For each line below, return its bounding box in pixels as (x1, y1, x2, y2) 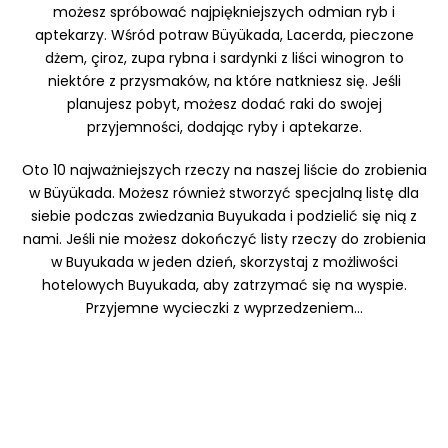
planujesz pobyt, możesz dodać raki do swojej (66, 94, 382, 115)
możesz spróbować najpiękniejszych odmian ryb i (53, 2, 395, 23)
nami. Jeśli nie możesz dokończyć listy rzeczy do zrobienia (22, 229, 426, 250)
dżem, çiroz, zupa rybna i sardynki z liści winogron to (44, 48, 404, 69)
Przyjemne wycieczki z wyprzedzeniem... (85, 298, 363, 319)
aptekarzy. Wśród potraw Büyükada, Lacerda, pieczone (34, 25, 414, 46)
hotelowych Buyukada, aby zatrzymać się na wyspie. (41, 275, 407, 296)
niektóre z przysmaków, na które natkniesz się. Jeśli (47, 71, 401, 92)
